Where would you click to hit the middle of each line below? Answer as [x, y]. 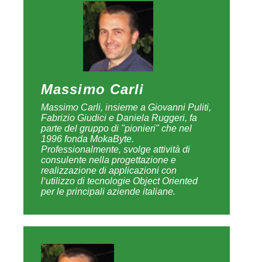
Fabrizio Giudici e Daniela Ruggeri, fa [119, 118]
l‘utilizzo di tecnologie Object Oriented [119, 181]
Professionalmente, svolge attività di [116, 149]
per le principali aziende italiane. [108, 192]
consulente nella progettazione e [108, 160]
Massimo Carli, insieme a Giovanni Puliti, [126, 107]
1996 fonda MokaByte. [87, 139]
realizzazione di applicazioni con [109, 170]
